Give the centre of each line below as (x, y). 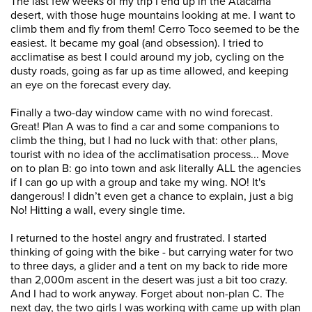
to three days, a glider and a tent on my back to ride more (149, 266)
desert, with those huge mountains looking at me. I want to (153, 15)
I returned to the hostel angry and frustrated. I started (139, 238)
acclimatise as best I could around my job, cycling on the (147, 57)
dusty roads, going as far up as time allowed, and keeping (149, 71)
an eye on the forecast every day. (91, 85)
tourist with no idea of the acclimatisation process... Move (150, 155)
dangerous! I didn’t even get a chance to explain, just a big (152, 196)
